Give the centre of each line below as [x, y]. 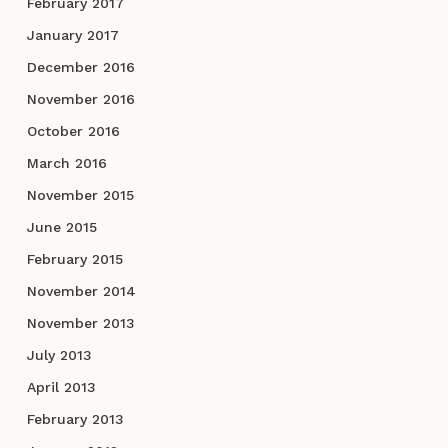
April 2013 [61, 387]
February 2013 [75, 419]
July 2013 [59, 355]
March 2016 [66, 163]
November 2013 [80, 323]
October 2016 [73, 131]
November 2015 [80, 195]
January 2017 [72, 35]
